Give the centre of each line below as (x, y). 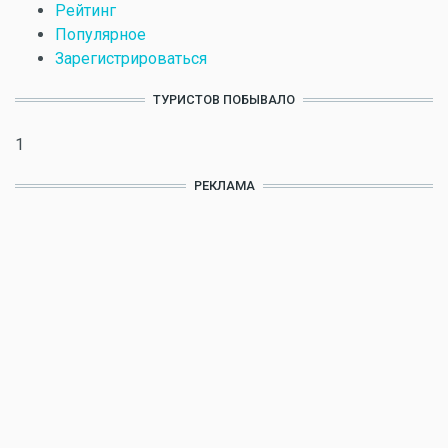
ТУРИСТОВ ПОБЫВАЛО (224, 99)
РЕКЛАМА (224, 185)
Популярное (100, 34)
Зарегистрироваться (131, 58)
